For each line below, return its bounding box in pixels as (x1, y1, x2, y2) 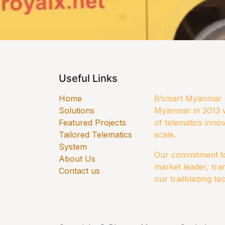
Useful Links (59, 72, 118, 84)
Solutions (59, 105, 94, 116)
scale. (154, 129, 176, 140)
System (59, 141, 89, 152)
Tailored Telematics (59, 129, 132, 140)
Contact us (59, 165, 100, 176)
